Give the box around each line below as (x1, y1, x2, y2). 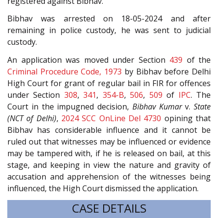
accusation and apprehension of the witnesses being (7, 171, 211, 182)
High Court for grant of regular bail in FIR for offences (7, 77, 211, 89)
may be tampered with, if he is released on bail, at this (7, 147, 211, 159)
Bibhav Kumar (132, 101, 182, 112)
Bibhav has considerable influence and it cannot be (7, 124, 211, 135)
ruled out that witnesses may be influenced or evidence (7, 136, 211, 147)
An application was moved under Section (7, 54, 169, 65)
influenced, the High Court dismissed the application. (7, 182, 199, 194)
